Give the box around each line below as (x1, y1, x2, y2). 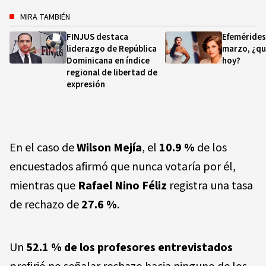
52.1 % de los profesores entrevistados (26, 239, 233, 256)
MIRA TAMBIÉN (20, 11, 70, 24)
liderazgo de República (66, 43, 157, 56)
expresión (66, 78, 105, 91)
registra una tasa (167, 178, 253, 195)
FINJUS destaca (66, 31, 128, 44)
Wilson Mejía (77, 140, 142, 157)
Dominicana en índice (66, 55, 150, 68)
